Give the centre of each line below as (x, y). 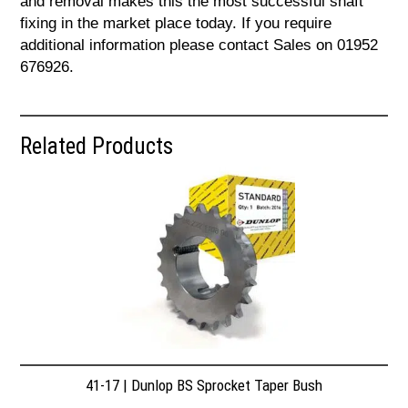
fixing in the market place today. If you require (176, 24)
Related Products (97, 147)
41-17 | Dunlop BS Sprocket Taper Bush (204, 385)
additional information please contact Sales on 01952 (199, 46)
